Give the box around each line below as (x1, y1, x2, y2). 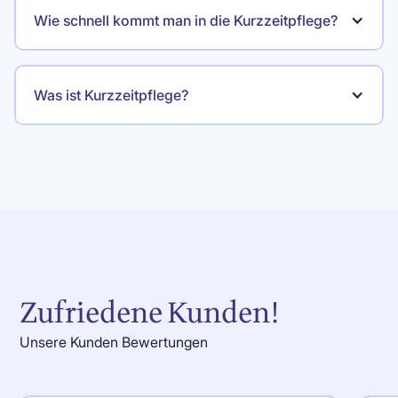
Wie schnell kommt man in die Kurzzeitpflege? (34, 11, 338, 29)
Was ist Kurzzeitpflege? (34, 85, 188, 104)
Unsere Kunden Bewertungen (20, 332, 209, 351)
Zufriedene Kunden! (20, 291, 281, 335)
